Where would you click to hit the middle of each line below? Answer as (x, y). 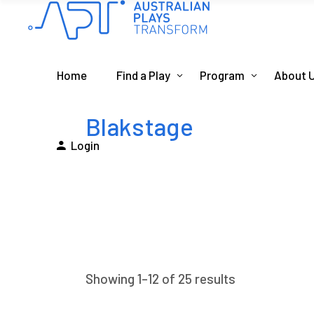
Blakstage (140, 126)
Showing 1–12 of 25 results (161, 279)
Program (222, 75)
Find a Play (143, 75)
